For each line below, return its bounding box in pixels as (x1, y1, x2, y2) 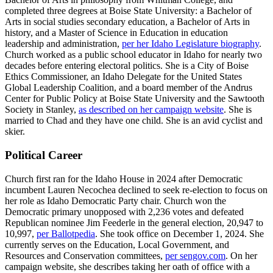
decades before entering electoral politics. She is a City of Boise (5, 60, 249, 71)
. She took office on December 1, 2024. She (95, 228, 264, 239)
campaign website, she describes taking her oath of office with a (5, 261, 250, 272)
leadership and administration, (5, 38, 122, 49)
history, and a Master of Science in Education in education (5, 27, 228, 38)
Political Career (5, 148, 82, 161)
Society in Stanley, (5, 104, 79, 115)
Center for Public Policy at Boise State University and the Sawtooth (5, 93, 264, 104)
